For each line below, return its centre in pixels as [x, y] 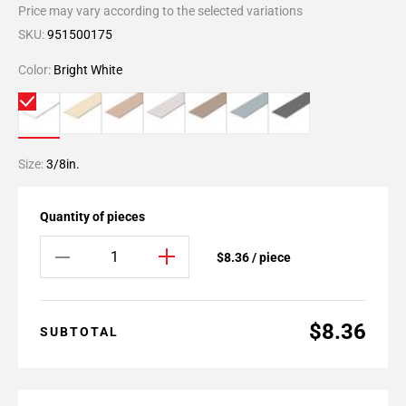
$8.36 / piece [254, 257]
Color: [36, 70]
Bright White [88, 70]
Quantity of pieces [92, 217]
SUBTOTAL [79, 332]
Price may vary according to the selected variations [160, 11]
